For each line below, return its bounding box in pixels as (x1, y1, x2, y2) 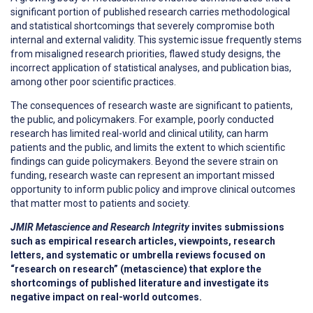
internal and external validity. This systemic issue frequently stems (10, 34, 302, 46)
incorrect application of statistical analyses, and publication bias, (10, 62, 291, 74)
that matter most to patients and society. (10, 198, 190, 210)
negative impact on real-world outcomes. (10, 291, 202, 303)
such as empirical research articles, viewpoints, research (10, 235, 275, 247)
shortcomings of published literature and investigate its (10, 277, 269, 289)
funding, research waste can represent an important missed (10, 170, 275, 182)
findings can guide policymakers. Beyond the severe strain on (10, 156, 278, 168)
